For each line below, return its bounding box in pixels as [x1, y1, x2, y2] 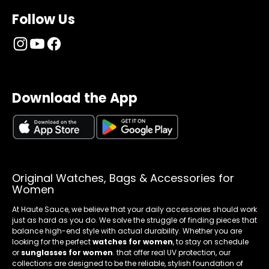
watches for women [92, 237, 173, 247]
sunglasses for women [21, 247, 113, 258]
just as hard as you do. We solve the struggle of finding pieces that [12, 215, 257, 226]
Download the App [12, 88, 138, 107]
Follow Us [12, 10, 75, 29]
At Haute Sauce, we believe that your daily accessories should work [12, 204, 257, 215]
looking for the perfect [12, 237, 92, 247]
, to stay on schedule [173, 237, 249, 247]
